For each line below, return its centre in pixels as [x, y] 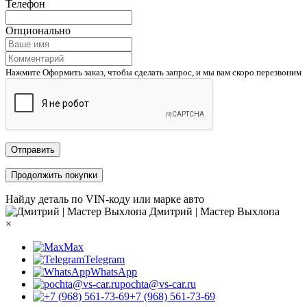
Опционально [38, 31]
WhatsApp [114, 272]
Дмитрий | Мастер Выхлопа [214, 212]
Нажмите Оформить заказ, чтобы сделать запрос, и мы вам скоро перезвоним [153, 73]
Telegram [105, 260]
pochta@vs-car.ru [158, 284]
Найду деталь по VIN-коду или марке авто [105, 199]
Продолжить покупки [54, 175]
